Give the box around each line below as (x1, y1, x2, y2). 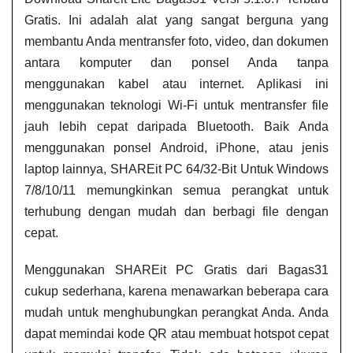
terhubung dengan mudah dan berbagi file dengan (24, 205, 329, 219)
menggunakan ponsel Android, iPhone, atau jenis (24, 141, 329, 155)
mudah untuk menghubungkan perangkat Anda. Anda (24, 306, 329, 320)
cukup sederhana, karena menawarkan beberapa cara (24, 284, 329, 299)
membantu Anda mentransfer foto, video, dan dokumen (24, 35, 329, 49)
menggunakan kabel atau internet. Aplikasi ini (24, 77, 329, 91)
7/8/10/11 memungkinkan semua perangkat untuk (24, 184, 329, 198)
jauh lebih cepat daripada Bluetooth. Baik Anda (24, 120, 329, 134)
